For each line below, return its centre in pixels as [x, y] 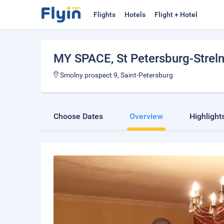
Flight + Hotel [176, 14]
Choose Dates [78, 116]
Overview [146, 116]
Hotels [135, 14]
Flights [104, 14]
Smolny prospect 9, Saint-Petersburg [116, 75]
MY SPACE [82, 58]
